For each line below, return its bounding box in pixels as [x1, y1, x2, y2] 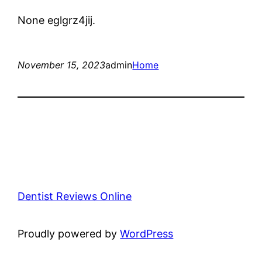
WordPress [120, 227, 174, 240]
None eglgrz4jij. [18, 13, 96, 26]
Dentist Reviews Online [18, 189, 132, 202]
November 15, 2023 [18, 58, 106, 71]
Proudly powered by [18, 227, 120, 240]
